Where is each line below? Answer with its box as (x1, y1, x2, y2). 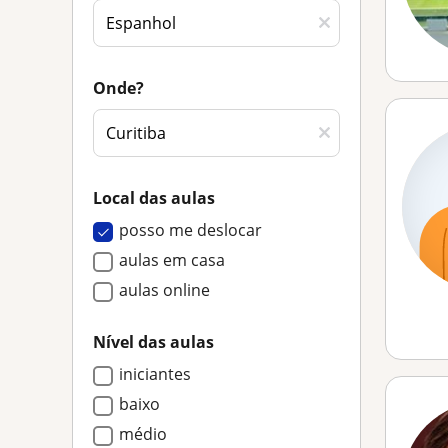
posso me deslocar (119, 219, 262, 241)
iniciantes (119, 363, 191, 385)
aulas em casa (119, 249, 225, 271)
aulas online (119, 279, 210, 301)
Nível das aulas (93, 331, 214, 353)
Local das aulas (93, 187, 215, 209)
